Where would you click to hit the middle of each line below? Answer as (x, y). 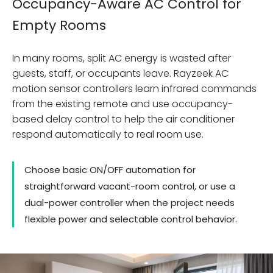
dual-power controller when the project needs (129, 203)
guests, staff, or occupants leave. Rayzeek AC (120, 73)
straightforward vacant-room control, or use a (130, 186)
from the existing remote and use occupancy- (122, 104)
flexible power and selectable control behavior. (131, 219)
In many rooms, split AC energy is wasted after (122, 58)
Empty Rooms (59, 25)
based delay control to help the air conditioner (123, 119)
